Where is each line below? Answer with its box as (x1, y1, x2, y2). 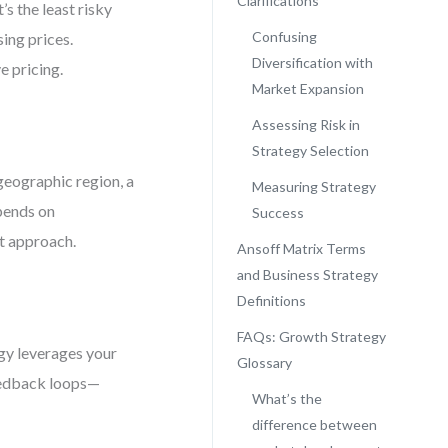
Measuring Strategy (251, 178, 376, 195)
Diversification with (251, 54, 373, 71)
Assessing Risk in (251, 116, 360, 133)
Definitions (236, 292, 306, 309)
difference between (251, 416, 377, 433)
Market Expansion (251, 80, 364, 97)
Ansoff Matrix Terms (236, 240, 366, 257)
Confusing (251, 28, 317, 45)
